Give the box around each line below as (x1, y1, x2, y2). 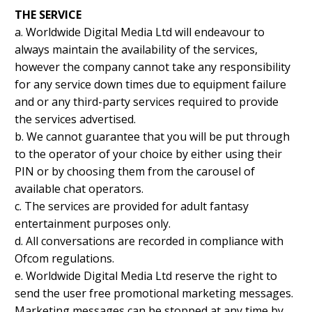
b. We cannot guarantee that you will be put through (15, 129, 290, 145)
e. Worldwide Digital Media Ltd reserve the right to (15, 268, 277, 284)
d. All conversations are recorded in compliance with (15, 233, 283, 249)
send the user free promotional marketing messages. (15, 286, 293, 302)
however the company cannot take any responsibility (15, 59, 290, 75)
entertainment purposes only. (15, 216, 171, 232)
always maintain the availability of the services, (15, 42, 258, 58)
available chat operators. (15, 181, 143, 197)
